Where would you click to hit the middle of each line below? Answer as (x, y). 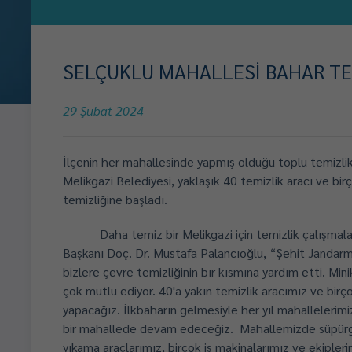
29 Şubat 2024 (103, 110)
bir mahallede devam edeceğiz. (148, 328)
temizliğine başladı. (115, 199)
